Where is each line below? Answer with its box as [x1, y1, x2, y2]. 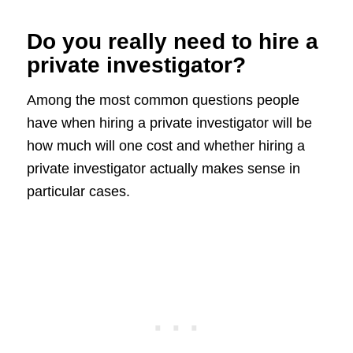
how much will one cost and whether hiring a [26, 138, 305, 154]
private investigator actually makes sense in [26, 161, 300, 177]
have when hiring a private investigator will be [26, 115, 312, 132]
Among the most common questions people [26, 92, 299, 109]
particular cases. [26, 184, 130, 200]
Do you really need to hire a [26, 29, 318, 54]
